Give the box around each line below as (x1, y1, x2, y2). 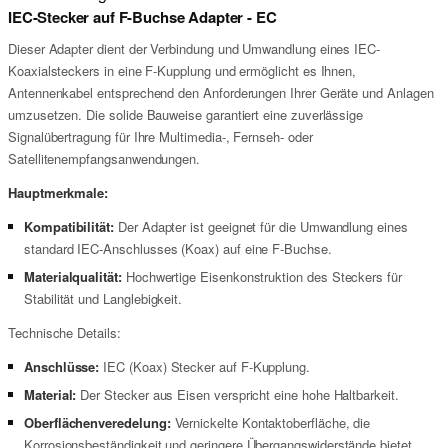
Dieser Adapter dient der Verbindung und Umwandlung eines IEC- (8, 39, 381, 58)
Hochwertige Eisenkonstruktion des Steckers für (121, 267, 402, 286)
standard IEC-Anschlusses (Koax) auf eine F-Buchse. (24, 239, 332, 258)
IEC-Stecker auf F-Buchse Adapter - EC (8, 6, 277, 28)
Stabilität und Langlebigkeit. (24, 289, 183, 308)
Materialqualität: (24, 267, 122, 286)
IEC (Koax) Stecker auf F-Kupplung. (99, 357, 311, 376)
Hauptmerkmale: (8, 183, 109, 202)
